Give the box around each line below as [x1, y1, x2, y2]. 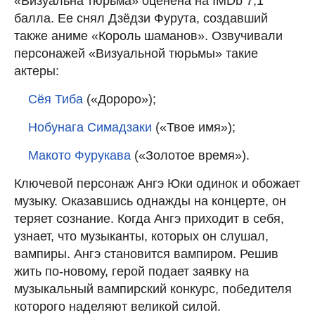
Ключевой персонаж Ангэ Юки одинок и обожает [14, 176, 300, 191]
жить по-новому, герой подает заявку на [14, 264, 249, 278]
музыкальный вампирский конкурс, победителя [14, 281, 292, 296]
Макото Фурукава [28, 148, 131, 162]
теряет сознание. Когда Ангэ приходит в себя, [14, 211, 284, 226]
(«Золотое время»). [131, 148, 250, 162]
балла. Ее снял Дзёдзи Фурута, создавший [14, 11, 268, 25]
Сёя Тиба [28, 91, 83, 106]
